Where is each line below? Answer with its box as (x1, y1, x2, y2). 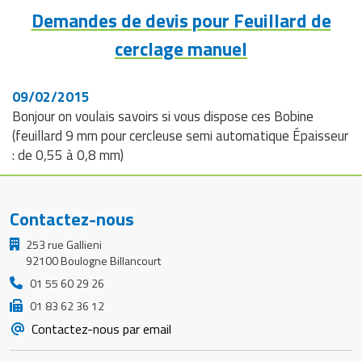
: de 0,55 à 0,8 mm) (12, 145, 124, 166)
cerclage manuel (115, 35, 247, 64)
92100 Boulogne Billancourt (25, 252, 161, 270)
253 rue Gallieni (25, 236, 102, 254)
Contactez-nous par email (27, 319, 171, 339)
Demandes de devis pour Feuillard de (31, 6, 331, 36)
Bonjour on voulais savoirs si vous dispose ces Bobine (12, 106, 314, 128)
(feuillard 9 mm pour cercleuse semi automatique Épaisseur (12, 125, 348, 147)
